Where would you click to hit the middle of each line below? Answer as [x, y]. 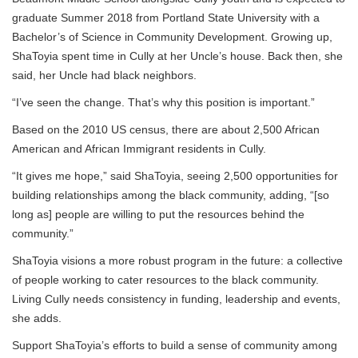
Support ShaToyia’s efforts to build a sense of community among [175, 346]
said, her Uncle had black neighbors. [104, 76]
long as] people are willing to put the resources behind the [158, 215]
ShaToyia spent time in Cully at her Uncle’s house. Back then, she [177, 56]
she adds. [37, 318]
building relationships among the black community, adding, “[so [171, 195]
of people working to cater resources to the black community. [165, 280]
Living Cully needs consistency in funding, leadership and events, [176, 299]
